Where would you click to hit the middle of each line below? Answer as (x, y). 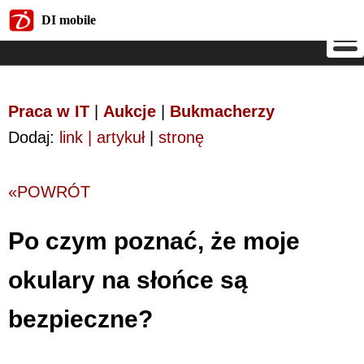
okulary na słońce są (128, 279)
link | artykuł (102, 137)
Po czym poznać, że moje (154, 240)
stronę (181, 137)
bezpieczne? (80, 318)
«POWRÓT (49, 192)
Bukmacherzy (222, 111)
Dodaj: (34, 137)
